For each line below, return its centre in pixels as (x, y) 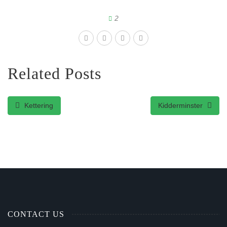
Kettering (38, 105)
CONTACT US (36, 214)
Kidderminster (181, 105)
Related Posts (54, 73)
